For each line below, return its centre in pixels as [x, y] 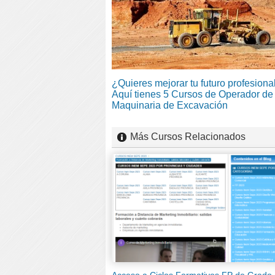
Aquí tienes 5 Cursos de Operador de [192, 94]
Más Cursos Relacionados [188, 136]
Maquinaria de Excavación [170, 105]
